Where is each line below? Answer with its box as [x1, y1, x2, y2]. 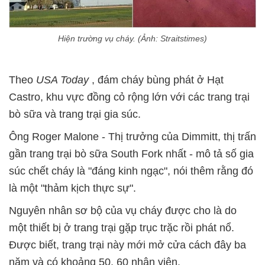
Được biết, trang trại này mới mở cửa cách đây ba [9, 238, 246, 251]
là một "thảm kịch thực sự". [9, 182, 136, 194]
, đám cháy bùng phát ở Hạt [92, 73, 224, 86]
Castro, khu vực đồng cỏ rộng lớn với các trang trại [9, 91, 250, 103]
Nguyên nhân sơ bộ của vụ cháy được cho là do [9, 204, 237, 216]
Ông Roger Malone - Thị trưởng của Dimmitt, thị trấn [9, 130, 256, 143]
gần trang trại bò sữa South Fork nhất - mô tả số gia [9, 147, 254, 160]
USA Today [36, 73, 92, 86]
